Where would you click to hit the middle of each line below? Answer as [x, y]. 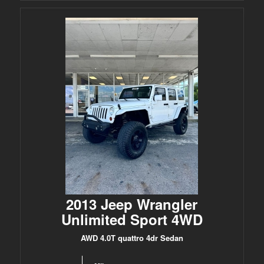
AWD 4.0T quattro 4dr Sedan [132, 238]
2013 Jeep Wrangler [132, 204]
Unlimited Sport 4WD [132, 219]
